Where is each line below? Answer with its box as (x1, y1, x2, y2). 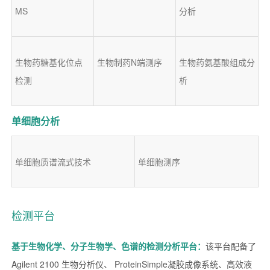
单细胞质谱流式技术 (14, 155, 91, 168)
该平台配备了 (205, 239, 256, 252)
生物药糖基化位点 (14, 55, 83, 68)
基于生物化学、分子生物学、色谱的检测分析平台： (11, 239, 206, 252)
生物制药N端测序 (96, 55, 162, 68)
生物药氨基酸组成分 (178, 55, 255, 68)
